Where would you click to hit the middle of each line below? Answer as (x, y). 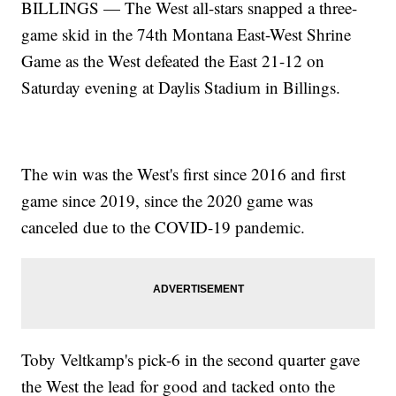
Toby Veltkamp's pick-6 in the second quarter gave (191, 359)
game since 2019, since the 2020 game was (168, 200)
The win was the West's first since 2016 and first (184, 173)
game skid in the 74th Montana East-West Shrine (187, 34)
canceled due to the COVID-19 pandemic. (164, 226)
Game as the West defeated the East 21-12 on (173, 60)
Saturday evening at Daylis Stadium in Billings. (181, 87)
